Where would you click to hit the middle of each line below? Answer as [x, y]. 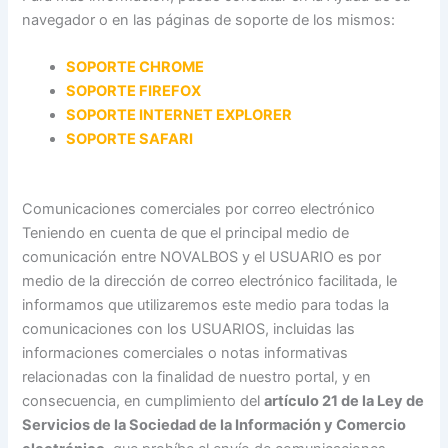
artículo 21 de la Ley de [344, 401]
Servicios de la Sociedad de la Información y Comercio [214, 425]
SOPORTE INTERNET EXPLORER [179, 115]
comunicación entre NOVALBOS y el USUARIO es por [202, 257]
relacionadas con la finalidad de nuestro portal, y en [197, 377]
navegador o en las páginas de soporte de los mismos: [209, 19]
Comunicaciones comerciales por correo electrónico [199, 209]
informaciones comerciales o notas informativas [185, 353]
